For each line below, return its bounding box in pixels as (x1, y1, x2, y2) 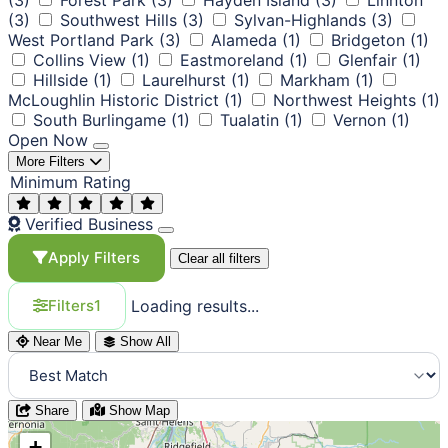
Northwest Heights (273, 89, 416, 110)
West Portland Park (8, 29, 154, 50)
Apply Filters (48, 247, 140, 267)
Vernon (333, 109, 386, 130)
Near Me (33, 333, 82, 349)
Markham (280, 69, 350, 90)
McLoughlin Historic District (8, 89, 219, 110)
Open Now (8, 129, 88, 150)
